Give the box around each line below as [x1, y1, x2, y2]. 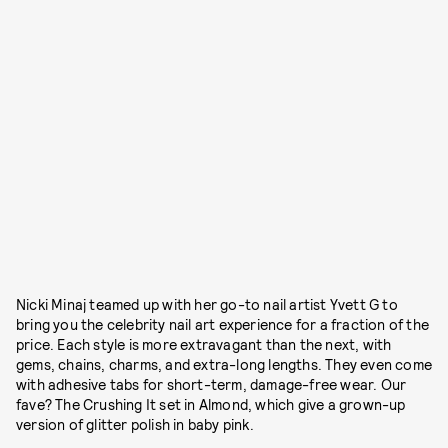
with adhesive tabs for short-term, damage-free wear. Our [16, 376, 407, 394]
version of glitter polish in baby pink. [16, 416, 254, 434]
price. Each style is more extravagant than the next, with [16, 336, 392, 354]
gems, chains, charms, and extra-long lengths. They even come [16, 356, 433, 374]
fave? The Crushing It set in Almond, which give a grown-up [16, 396, 406, 414]
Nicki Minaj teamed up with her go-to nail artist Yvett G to [16, 296, 398, 314]
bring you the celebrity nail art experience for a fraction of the [16, 316, 430, 334]
